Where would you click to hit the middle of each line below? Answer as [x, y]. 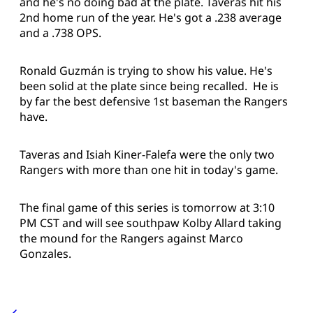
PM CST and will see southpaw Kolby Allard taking [151, 223]
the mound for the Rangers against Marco [131, 239]
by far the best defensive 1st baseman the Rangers [154, 102]
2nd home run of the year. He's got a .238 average [151, 18]
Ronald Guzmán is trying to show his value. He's [146, 71]
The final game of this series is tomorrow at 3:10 [147, 208]
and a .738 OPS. [60, 33]
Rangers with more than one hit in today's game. [149, 170]
